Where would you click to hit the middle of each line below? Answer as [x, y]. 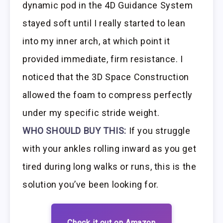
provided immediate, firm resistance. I [103, 59]
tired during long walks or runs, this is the [110, 166]
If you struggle [159, 130]
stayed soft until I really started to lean [104, 23]
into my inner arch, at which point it [96, 41]
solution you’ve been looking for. [91, 184]
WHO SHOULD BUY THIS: [74, 130]
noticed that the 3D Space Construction [106, 77]
